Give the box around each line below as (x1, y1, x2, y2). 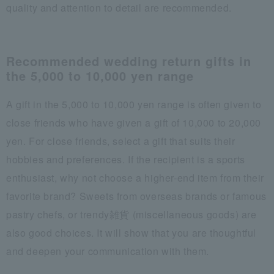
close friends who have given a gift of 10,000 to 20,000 (6, 115, 262, 130)
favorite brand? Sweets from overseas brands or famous (6, 188, 267, 203)
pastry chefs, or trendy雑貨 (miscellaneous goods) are (6, 207, 257, 221)
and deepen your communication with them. (6, 243, 210, 258)
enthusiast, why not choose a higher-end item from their (6, 170, 265, 185)
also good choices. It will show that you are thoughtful (6, 225, 257, 240)
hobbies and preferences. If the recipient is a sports (6, 152, 245, 166)
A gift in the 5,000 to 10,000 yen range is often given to (6, 97, 262, 111)
